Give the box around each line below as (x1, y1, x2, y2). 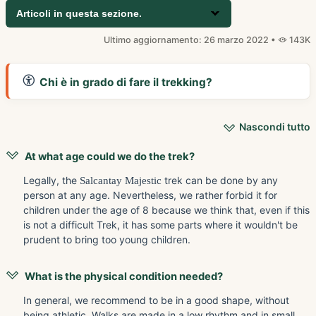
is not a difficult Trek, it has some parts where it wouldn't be (23, 219, 298, 231)
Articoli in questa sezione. (16, 8, 142, 19)
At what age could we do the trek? (25, 150, 195, 164)
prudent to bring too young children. (23, 233, 190, 246)
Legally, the (23, 174, 80, 187)
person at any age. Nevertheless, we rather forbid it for (23, 189, 277, 202)
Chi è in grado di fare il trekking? (37, 75, 212, 89)
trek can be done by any (162, 174, 278, 187)
